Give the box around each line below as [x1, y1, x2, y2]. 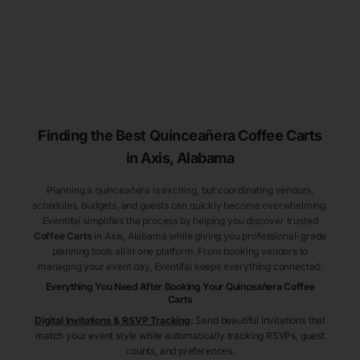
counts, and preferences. [125, 345, 235, 358]
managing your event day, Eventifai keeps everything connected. [37, 260, 323, 273]
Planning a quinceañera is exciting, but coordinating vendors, [46, 184, 314, 197]
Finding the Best [38, 127, 146, 145]
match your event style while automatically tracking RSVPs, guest [35, 329, 325, 342]
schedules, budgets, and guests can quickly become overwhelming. [32, 199, 328, 212]
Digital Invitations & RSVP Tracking [34, 314, 190, 327]
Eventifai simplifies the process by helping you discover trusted [42, 215, 318, 227]
